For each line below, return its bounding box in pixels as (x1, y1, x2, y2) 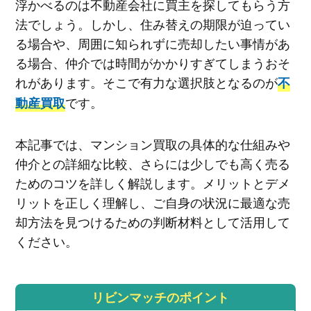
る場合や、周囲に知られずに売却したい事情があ (15, 33, 290, 52)
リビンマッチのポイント (91, 288, 229, 307)
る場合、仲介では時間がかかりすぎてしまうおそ (15, 53, 290, 72)
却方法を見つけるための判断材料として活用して (15, 212, 290, 231)
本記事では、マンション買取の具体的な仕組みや (15, 135, 290, 153)
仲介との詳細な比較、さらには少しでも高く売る (15, 154, 290, 173)
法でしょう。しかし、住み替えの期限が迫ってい (15, 14, 290, 33)
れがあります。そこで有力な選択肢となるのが (15, 72, 278, 91)
